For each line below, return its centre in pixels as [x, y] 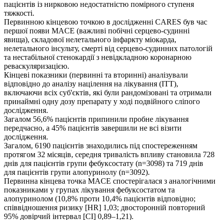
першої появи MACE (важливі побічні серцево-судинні [97, 31]
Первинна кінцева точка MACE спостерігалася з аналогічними [110, 181]
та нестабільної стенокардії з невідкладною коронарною [98, 57]
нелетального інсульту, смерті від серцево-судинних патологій [108, 49]
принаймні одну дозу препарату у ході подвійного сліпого [102, 102]
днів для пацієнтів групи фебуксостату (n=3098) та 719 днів [104, 164]
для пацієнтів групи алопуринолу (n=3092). [77, 172]
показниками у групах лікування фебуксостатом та [89, 190]
